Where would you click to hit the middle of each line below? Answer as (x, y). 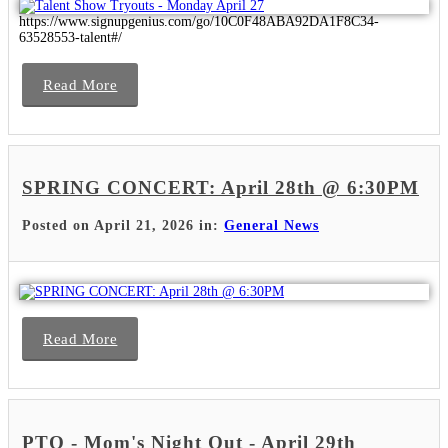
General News (271, 226)
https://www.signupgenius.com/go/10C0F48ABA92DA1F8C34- (199, 21)
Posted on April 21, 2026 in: (123, 226)
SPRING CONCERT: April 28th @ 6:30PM (220, 188)
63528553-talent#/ (70, 37)
